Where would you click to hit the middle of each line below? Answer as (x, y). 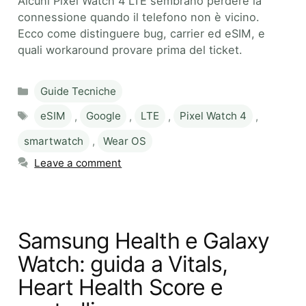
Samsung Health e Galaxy (143, 240)
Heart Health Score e (120, 287)
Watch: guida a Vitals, (123, 264)
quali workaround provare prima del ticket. (130, 50)
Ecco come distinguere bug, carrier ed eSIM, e (141, 33)
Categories (61, 85)
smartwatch (53, 141)
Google (103, 116)
